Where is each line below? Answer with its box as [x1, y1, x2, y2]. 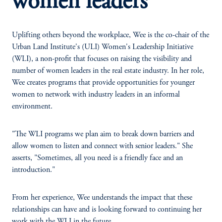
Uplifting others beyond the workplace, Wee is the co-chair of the [12, 31, 209, 39]
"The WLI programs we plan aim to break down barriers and [12, 130, 194, 138]
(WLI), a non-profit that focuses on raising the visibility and [12, 55, 192, 63]
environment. [12, 103, 53, 111]
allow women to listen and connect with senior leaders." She [12, 142, 193, 150]
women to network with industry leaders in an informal [12, 91, 180, 99]
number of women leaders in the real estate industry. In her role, [12, 67, 204, 75]
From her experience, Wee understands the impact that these [12, 194, 192, 202]
